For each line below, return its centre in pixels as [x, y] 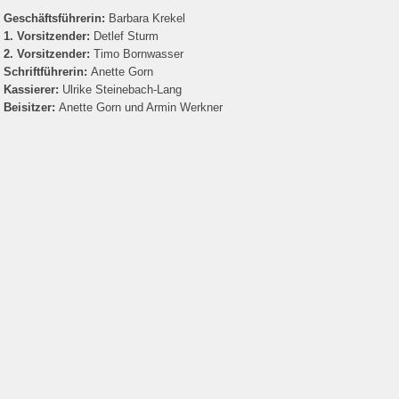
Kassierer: [33, 90]
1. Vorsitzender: [49, 36]
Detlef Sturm [126, 36]
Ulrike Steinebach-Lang [122, 90]
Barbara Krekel [147, 18]
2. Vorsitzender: [49, 54]
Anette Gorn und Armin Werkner [141, 107]
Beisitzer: [31, 107]
